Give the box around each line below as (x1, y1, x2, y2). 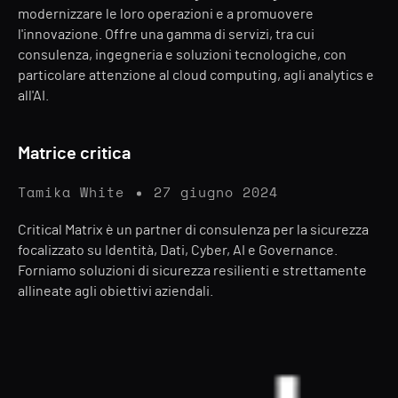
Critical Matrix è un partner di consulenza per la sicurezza (18, 223, 369, 237)
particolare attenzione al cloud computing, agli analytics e (18, 68, 374, 83)
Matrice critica (18, 145, 131, 163)
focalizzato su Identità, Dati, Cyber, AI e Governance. (18, 243, 338, 258)
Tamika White (18, 187, 124, 200)
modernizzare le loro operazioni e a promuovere (18, 7, 314, 21)
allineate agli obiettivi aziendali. (18, 284, 213, 298)
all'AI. (18, 89, 49, 103)
